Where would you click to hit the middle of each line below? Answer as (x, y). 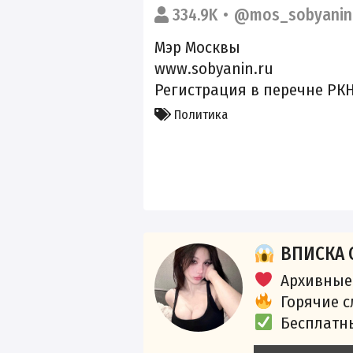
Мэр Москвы (197, 48)
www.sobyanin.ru (214, 69)
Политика (199, 115)
